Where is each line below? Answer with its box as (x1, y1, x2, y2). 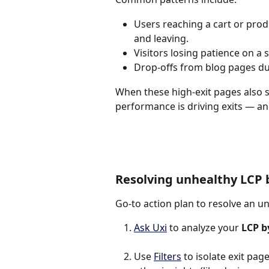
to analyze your (167, 221, 241, 235)
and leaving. (134, 31, 189, 45)
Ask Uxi (134, 221, 167, 235)
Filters (154, 250, 181, 264)
